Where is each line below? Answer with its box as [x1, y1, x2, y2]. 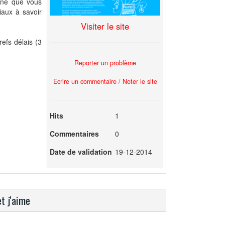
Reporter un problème [74, 58, 136, 67]
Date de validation [50, 147, 112, 157]
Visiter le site [81, 20, 129, 33]
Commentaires [50, 129, 99, 139]
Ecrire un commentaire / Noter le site [53, 76, 157, 86]
